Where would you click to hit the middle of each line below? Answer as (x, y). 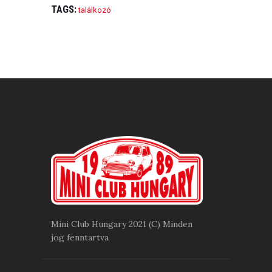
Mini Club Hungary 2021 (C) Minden (122, 224)
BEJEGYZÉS (80, 52)
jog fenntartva (80, 237)
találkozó (95, 10)
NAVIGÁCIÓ (78, 67)
